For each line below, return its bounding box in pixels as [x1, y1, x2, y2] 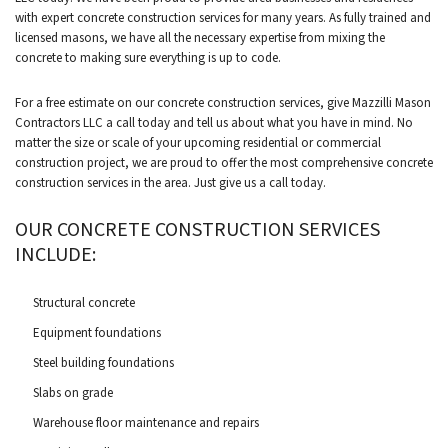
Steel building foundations [32, 354, 174, 372]
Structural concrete [32, 294, 135, 312]
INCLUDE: [15, 241, 96, 269]
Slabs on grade [32, 384, 113, 402]
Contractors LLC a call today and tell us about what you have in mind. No [15, 114, 413, 132]
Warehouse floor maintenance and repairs [32, 414, 259, 432]
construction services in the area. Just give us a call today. [15, 174, 326, 192]
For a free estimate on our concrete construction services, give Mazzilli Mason [15, 94, 431, 112]
